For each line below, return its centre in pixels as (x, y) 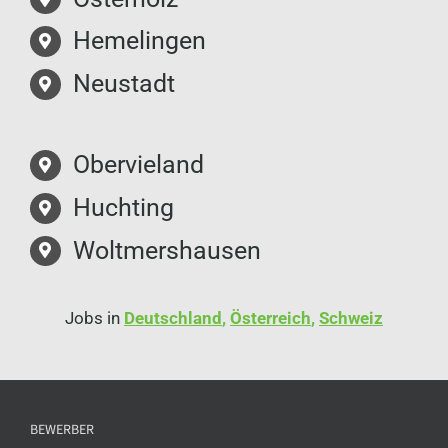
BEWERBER (62, 429)
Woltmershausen (167, 250)
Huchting (124, 207)
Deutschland (173, 317)
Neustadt (124, 84)
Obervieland (139, 165)
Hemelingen (140, 41)
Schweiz (351, 317)
